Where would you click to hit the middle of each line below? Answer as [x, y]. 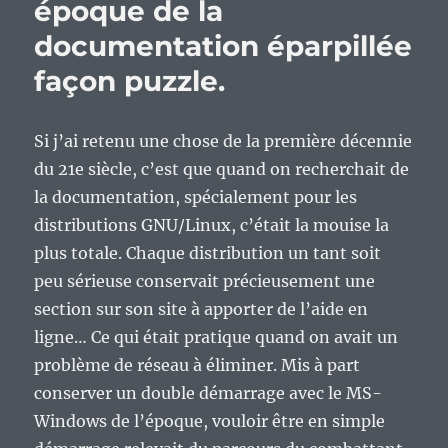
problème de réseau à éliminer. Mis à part [197, 365]
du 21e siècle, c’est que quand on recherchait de [222, 169]
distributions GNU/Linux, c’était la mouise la [212, 225]
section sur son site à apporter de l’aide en [201, 309]
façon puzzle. [130, 81]
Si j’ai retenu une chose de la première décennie [223, 141]
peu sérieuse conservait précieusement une [205, 281]
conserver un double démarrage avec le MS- [208, 393]
